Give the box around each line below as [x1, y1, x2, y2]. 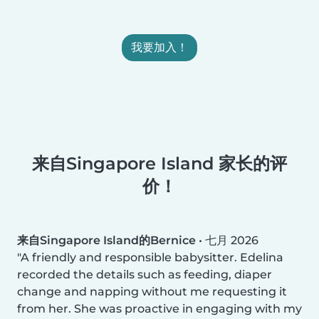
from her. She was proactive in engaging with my [17, 301, 302, 315]
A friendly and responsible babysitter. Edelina [21, 250, 283, 264]
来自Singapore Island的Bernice [17, 233, 196, 247]
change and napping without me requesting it [17, 284, 287, 298]
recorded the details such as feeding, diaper [17, 267, 272, 281]
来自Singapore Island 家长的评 [32, 152, 287, 174]
